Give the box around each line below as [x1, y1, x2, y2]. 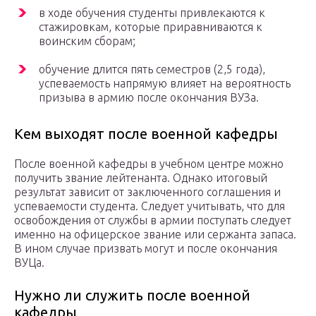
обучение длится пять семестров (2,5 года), [39, 63, 265, 76]
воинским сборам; [39, 35, 135, 48]
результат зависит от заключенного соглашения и [14, 186, 281, 199]
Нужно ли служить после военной [14, 287, 250, 304]
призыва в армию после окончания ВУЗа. [39, 91, 259, 104]
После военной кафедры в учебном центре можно [14, 157, 284, 171]
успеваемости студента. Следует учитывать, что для [14, 200, 285, 213]
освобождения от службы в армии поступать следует [14, 214, 291, 227]
